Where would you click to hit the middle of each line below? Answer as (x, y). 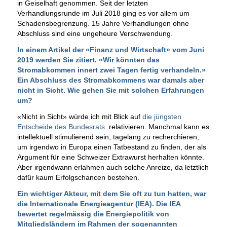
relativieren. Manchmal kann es (157, 127)
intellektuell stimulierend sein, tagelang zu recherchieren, (108, 137)
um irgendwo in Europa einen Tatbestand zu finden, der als (111, 147)
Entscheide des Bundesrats (61, 127)
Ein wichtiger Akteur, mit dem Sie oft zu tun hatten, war (111, 194)
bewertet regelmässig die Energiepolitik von (93, 214)
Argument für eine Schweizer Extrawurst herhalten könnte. (110, 157)
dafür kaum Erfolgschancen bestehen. (78, 178)
